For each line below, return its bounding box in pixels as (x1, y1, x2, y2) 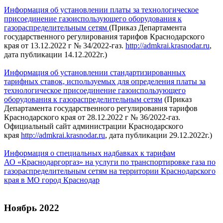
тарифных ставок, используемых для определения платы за (4, 77, 206, 86)
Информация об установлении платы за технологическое (4, 5, 199, 14)
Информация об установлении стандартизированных (4, 68, 186, 77)
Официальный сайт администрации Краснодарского (4, 121, 183, 130)
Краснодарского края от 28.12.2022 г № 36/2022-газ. (4, 112, 180, 121)
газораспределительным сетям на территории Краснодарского (4, 166, 216, 175)
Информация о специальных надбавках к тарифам (4, 148, 175, 157)
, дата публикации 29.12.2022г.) (105, 130, 212, 139)
